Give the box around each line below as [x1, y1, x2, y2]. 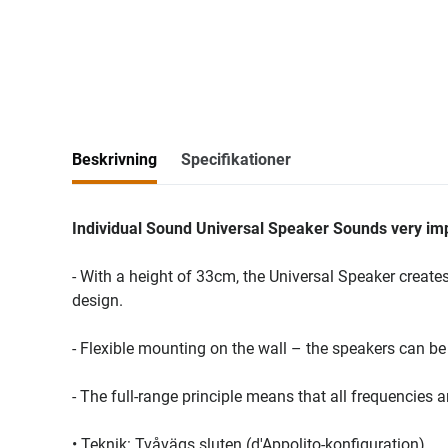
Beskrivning [72, 150, 157, 169]
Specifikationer [181, 150, 291, 169]
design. [72, 291, 123, 310]
